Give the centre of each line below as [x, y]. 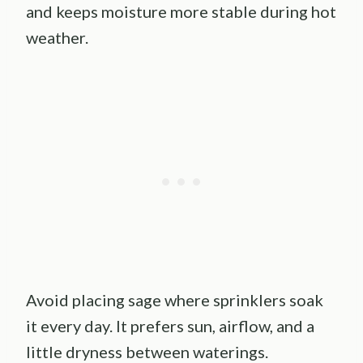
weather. [57, 37]
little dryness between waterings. [147, 351]
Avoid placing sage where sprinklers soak [175, 299]
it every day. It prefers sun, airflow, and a [170, 325]
